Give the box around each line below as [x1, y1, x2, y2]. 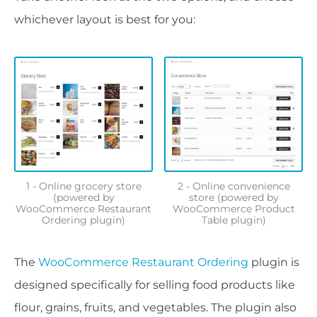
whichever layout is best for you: [14, 12, 195, 26]
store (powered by [188, 190, 279, 204]
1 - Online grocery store [25, 179, 142, 192]
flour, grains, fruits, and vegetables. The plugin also [14, 300, 296, 314]
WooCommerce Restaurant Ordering [38, 255, 248, 269]
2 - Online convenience [177, 179, 290, 192]
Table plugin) [201, 213, 266, 226]
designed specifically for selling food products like [14, 277, 295, 292]
